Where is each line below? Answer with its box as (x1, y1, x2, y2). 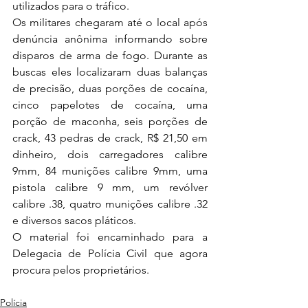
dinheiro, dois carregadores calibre (12, 147, 208, 161)
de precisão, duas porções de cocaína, (12, 81, 208, 95)
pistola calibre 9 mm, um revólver (12, 180, 208, 194)
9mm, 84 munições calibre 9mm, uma (12, 164, 208, 177)
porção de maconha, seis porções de (12, 114, 208, 128)
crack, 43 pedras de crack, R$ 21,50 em (12, 131, 208, 144)
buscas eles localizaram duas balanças (12, 65, 208, 78)
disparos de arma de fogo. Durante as (12, 48, 208, 62)
